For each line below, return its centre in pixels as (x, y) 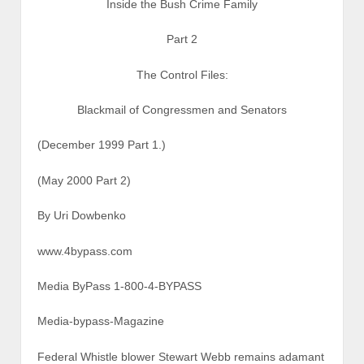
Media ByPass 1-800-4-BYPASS (119, 286)
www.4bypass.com (85, 251)
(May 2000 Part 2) (84, 180)
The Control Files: (182, 74)
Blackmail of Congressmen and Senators (182, 109)
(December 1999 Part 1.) (102, 145)
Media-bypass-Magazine (101, 321)
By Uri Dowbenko (82, 216)
